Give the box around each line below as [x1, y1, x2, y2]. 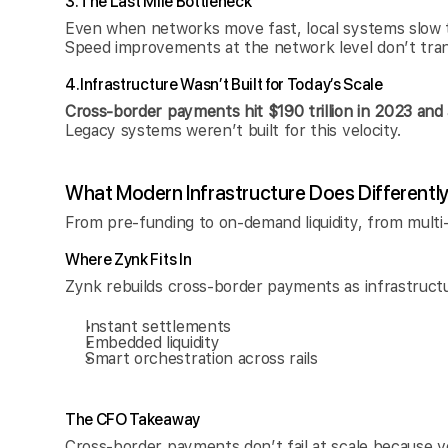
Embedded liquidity [85, 333, 220, 352]
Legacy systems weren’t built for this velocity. [65, 121, 401, 140]
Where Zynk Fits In [65, 250, 192, 269]
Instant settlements [85, 317, 231, 336]
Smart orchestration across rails [85, 349, 318, 368]
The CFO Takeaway [65, 410, 200, 429]
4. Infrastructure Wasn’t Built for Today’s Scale [65, 75, 383, 94]
